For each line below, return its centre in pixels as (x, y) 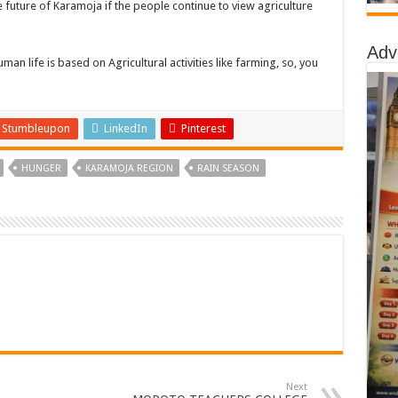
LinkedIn (125, 128)
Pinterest (203, 128)
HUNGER (41, 168)
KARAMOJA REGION (129, 168)
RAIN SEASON (228, 168)
